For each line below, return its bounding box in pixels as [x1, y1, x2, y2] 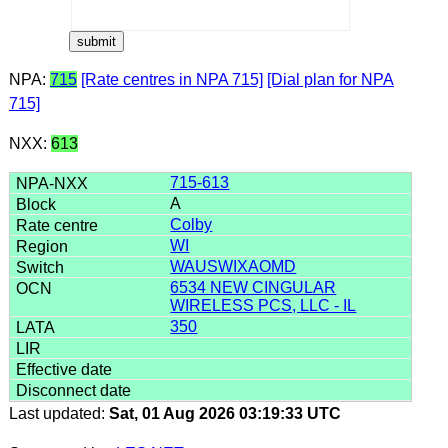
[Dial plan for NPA [266, 70, 394, 88]
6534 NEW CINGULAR [170, 278, 337, 296]
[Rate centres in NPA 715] [80, 70, 263, 88]
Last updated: [8, 404, 109, 422]
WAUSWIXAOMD [170, 257, 297, 275]
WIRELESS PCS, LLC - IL [170, 296, 357, 314]
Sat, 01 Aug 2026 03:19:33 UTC [108, 404, 341, 422]
